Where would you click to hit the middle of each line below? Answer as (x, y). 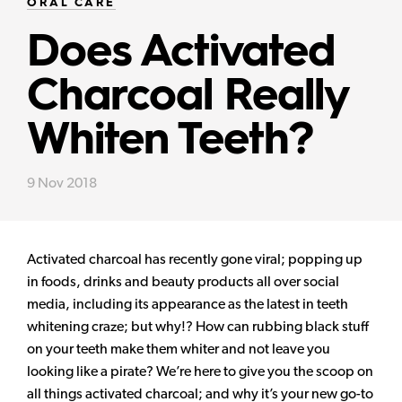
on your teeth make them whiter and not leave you (179, 349)
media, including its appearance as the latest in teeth (188, 304)
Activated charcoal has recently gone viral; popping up (195, 259)
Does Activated (181, 54)
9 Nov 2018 (62, 183)
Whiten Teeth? (170, 142)
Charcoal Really (188, 98)
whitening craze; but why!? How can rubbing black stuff (198, 327)
